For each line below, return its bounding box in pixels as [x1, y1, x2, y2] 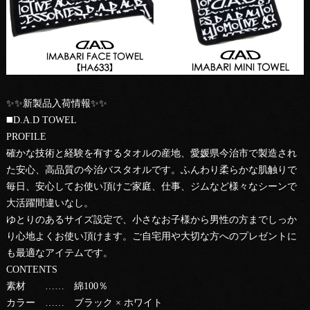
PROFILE [6, 131, 46, 143]
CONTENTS [6, 264, 57, 275]
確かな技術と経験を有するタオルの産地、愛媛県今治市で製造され [6, 148, 297, 159]
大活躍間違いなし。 [6, 198, 93, 209]
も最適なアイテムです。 [6, 248, 113, 259]
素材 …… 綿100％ [6, 281, 108, 292]
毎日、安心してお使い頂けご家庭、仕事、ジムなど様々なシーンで [6, 181, 297, 192]
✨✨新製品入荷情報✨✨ [6, 98, 107, 109]
